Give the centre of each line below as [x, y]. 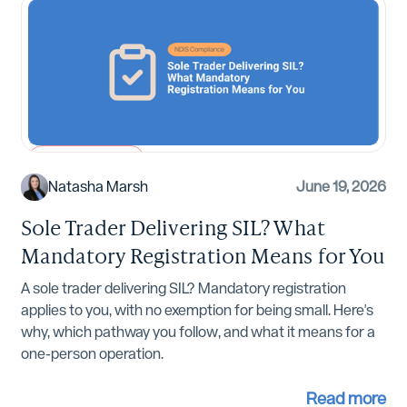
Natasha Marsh [98, 186]
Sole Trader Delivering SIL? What [172, 227]
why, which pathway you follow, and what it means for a [198, 332]
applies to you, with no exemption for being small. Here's [197, 310]
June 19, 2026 [341, 186]
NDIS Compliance [86, 159]
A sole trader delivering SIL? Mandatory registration [183, 288]
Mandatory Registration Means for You [203, 255]
